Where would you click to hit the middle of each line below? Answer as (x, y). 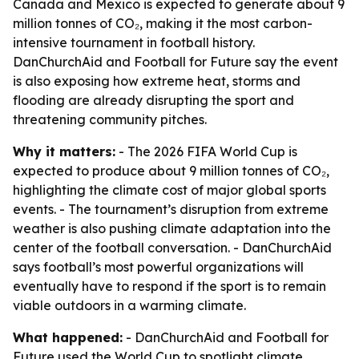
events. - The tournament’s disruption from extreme (171, 209)
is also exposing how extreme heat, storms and (157, 81)
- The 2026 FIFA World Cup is (206, 151)
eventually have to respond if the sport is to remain (169, 286)
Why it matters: (64, 151)
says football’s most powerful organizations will (158, 267)
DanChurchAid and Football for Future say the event (175, 62)
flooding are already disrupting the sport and (153, 100)
